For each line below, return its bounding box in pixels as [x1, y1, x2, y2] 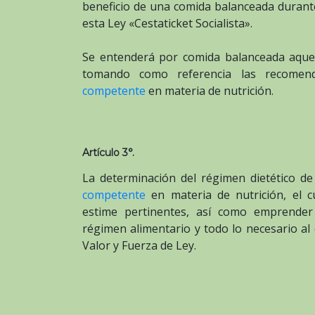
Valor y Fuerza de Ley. [82, 238, 196, 254]
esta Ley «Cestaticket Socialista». [82, 15, 252, 32]
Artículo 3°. [82, 146, 134, 160]
